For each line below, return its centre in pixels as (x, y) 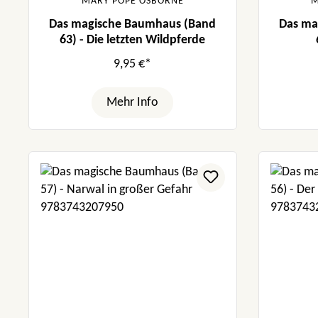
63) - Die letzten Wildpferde (133, 40)
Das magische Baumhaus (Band (133, 24)
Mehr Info (133, 102)
